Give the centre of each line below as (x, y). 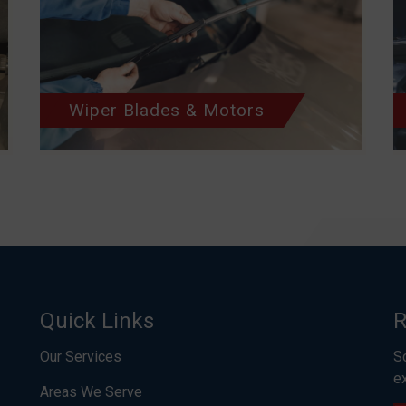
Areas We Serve (91, 392)
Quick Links (97, 321)
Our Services (81, 357)
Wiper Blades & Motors (167, 110)
